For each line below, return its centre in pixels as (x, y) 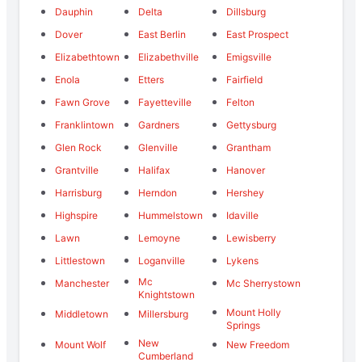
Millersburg (164, 314)
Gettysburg (251, 124)
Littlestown (80, 260)
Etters (152, 79)
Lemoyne (160, 238)
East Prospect (257, 34)
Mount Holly (253, 312)
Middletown (82, 314)
